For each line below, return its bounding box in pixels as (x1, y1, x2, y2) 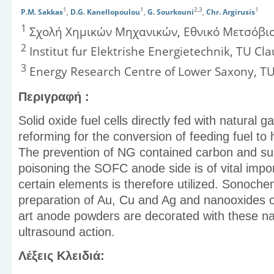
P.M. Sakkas (21, 7, 63, 17)
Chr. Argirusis (206, 7, 255, 17)
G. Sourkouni (147, 7, 194, 17)
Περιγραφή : (18, 89, 89, 103)
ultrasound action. (18, 224, 115, 239)
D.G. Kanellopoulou (70, 7, 140, 17)
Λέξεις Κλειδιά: (18, 248, 105, 262)
